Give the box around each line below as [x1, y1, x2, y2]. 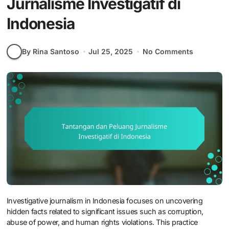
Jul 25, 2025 [88, 47, 133, 56]
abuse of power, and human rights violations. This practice [6, 218, 198, 227]
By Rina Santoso [21, 47, 79, 56]
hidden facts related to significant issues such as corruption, [6, 207, 204, 216]
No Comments [142, 47, 193, 56]
